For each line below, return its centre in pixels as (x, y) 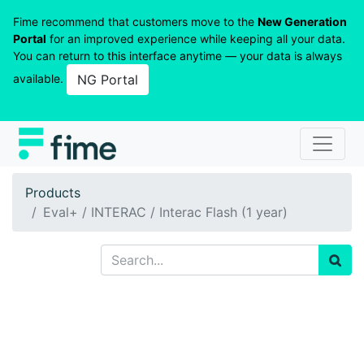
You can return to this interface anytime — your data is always (178, 56)
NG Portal (108, 80)
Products (53, 193)
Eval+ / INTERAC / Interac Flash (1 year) (165, 212)
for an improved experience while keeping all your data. (196, 39)
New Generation (302, 22)
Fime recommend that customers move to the (135, 22)
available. (40, 78)
